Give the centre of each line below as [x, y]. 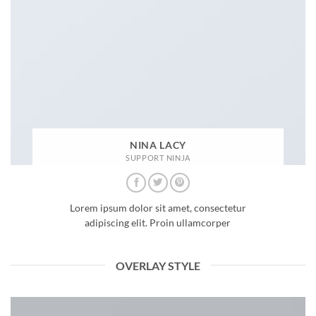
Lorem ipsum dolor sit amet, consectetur [158, 208]
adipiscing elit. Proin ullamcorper [158, 223]
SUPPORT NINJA [158, 158]
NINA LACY [158, 146]
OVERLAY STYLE [158, 265]
